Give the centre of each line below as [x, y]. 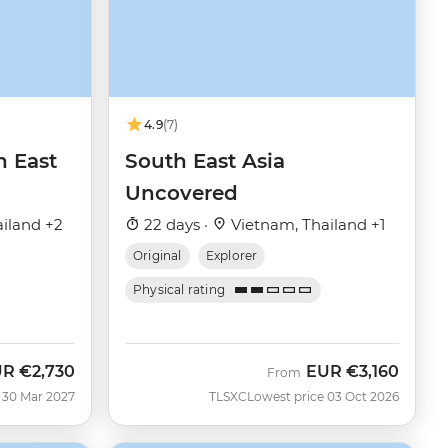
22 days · [176, 224]
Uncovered [181, 192]
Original [157, 255]
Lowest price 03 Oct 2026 [323, 396]
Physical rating [179, 289]
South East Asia [205, 160]
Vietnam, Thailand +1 [306, 224]
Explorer [231, 255]
